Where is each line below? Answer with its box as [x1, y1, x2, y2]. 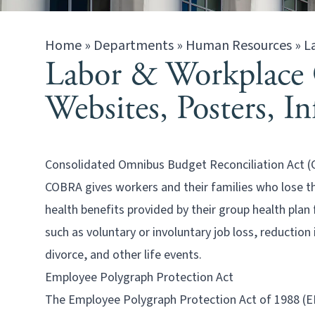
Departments [94, 36, 174, 56]
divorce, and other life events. [45, 246, 202, 264]
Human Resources [186, 36, 292, 56]
